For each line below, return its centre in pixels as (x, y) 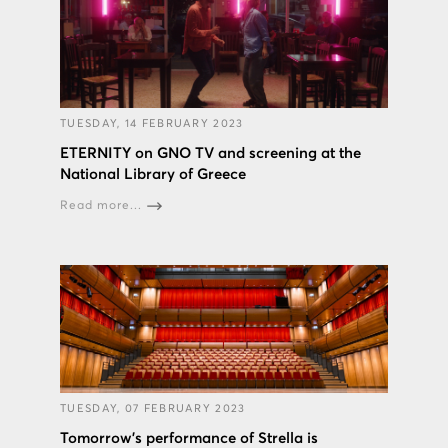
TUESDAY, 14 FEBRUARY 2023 (152, 124)
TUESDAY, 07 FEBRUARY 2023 (153, 409)
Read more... (101, 206)
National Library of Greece (153, 175)
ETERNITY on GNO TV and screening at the (210, 154)
